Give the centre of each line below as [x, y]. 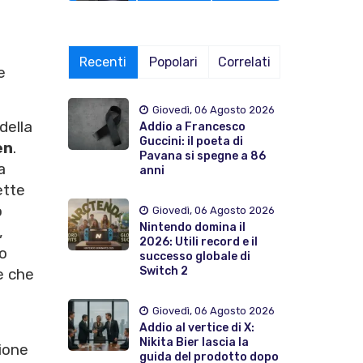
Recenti [103, 62]
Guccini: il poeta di [191, 141]
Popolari [174, 62]
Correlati [245, 62]
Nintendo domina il [192, 227]
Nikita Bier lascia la [194, 342]
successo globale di [194, 256]
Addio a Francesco [192, 126]
